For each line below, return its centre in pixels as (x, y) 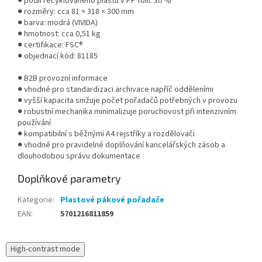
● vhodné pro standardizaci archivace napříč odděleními (116, 89)
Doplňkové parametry (69, 178)
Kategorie (35, 200)
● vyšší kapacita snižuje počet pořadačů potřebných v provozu (127, 100)
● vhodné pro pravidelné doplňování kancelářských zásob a (121, 145)
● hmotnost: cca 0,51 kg (59, 34)
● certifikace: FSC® (50, 45)
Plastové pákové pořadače (112, 200)
